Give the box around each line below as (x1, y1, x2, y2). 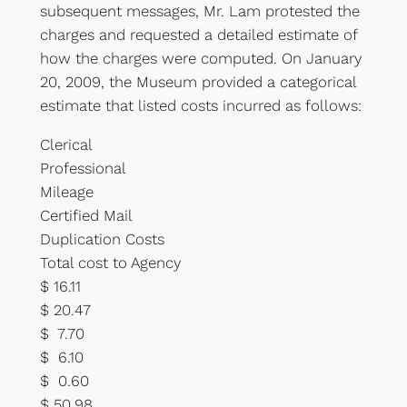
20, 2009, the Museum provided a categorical (39, 73, 356, 92)
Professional (39, 158, 126, 177)
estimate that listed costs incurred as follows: (39, 96, 362, 115)
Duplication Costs (39, 229, 164, 248)
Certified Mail (39, 205, 133, 224)
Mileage (39, 182, 94, 201)
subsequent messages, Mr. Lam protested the (39, 2, 360, 21)
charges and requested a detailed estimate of (39, 25, 357, 45)
